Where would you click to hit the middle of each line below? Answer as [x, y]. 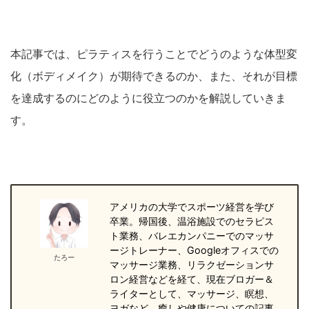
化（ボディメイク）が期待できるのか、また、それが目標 [154, 76]
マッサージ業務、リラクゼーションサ [192, 265]
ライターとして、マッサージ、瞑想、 [192, 294]
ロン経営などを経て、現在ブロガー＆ [192, 279]
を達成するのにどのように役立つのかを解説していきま [148, 98]
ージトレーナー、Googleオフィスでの [195, 250]
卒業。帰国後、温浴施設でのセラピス [192, 221]
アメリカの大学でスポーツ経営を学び [192, 207]
